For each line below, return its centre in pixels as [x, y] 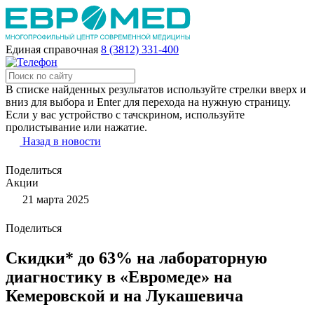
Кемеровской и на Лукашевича [124, 295]
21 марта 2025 [54, 199]
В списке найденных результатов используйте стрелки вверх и [156, 89]
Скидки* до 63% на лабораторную [136, 258]
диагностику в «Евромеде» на [119, 277]
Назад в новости [62, 141]
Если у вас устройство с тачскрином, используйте [125, 115]
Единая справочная [52, 49]
